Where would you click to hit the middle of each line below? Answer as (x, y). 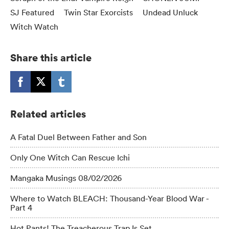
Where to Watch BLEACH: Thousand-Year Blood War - (109, 198)
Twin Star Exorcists (98, 12)
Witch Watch (34, 26)
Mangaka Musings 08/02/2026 (66, 178)
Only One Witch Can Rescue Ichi (70, 157)
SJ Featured (32, 12)
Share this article (51, 57)
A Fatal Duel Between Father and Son (78, 137)
